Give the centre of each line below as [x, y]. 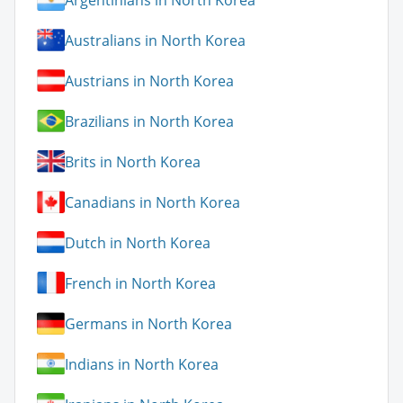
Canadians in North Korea [152, 202]
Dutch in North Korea [138, 242]
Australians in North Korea [155, 40]
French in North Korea [140, 283]
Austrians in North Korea [149, 81]
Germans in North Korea [148, 323]
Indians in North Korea [142, 364]
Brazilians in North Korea [149, 121]
